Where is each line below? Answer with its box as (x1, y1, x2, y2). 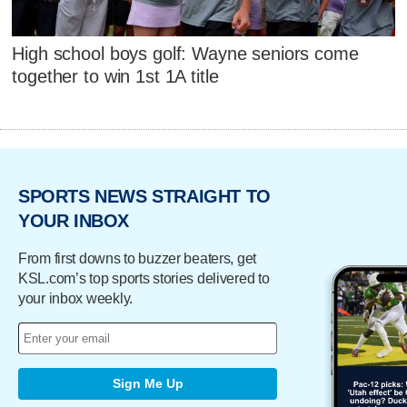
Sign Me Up (112, 376, 184, 392)
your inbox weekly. (18, 290, 133, 306)
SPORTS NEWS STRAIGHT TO (18, 186, 271, 207)
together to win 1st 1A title (12, 66, 219, 87)
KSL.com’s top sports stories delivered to (18, 270, 270, 286)
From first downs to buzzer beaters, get (18, 250, 257, 266)
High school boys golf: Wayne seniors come (12, 44, 359, 65)
